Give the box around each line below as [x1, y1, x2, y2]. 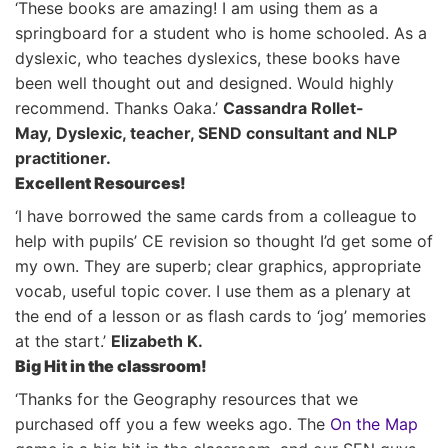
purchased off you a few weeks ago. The [15, 414, 330, 434]
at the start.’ [15, 331, 111, 351]
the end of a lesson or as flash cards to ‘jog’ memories [15, 306, 426, 326]
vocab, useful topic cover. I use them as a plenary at [15, 281, 411, 301]
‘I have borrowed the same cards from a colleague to [15, 206, 417, 226]
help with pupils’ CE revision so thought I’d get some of [15, 231, 433, 251]
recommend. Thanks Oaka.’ [15, 98, 223, 118]
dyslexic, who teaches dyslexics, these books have [15, 48, 400, 68]
